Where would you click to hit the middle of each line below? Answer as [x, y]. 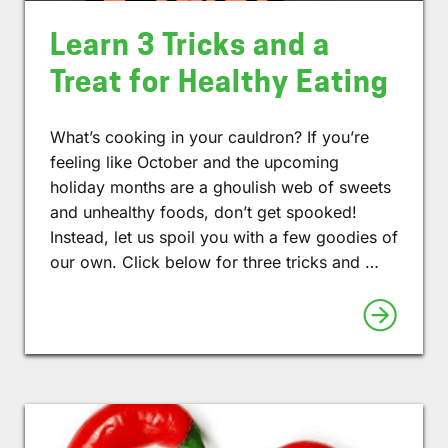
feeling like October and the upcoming [194, 161]
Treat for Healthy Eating [219, 81]
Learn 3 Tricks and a [190, 44]
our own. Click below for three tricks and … [214, 261]
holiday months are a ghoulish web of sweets [220, 186]
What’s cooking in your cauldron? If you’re [209, 136]
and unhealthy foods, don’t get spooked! [203, 211]
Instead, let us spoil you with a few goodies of [224, 236]
